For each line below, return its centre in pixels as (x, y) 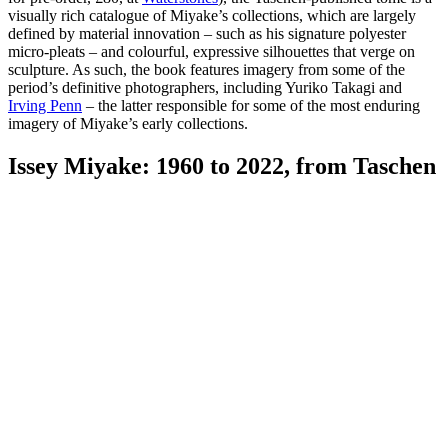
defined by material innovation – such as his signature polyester (207, 33)
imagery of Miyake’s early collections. (130, 123)
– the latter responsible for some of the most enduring (251, 105)
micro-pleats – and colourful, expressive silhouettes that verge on (211, 51)
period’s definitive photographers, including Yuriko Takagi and (205, 87)
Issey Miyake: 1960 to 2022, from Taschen (222, 165)
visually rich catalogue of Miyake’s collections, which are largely (212, 15)
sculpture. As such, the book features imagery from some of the (206, 69)
